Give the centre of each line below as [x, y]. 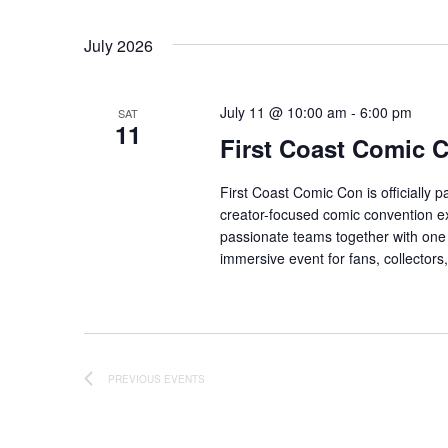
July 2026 [118, 46]
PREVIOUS [136, 378]
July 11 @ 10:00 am [283, 112]
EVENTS [184, 378]
